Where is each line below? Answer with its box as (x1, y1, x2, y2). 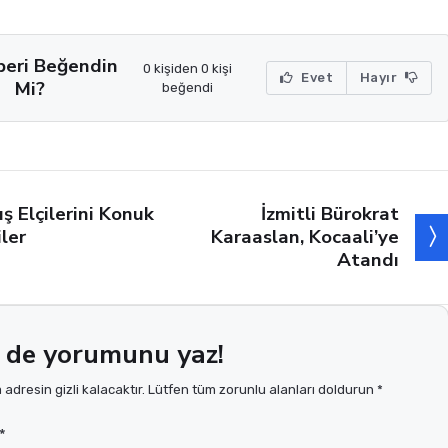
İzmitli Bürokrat (260, 200, 399, 227)
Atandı (336, 246, 399, 273)
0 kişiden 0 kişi (143, 60, 233, 76)
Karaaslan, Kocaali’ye (210, 223, 399, 250)
